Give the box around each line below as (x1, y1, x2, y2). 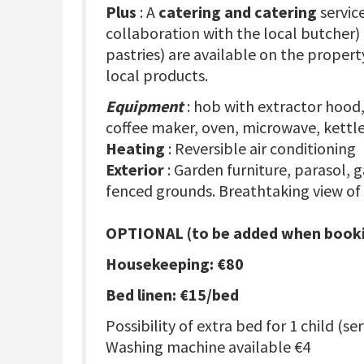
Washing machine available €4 (106, 336, 310, 357)
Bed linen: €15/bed (106, 284, 239, 305)
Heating (106, 138, 165, 159)
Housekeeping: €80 (106, 253, 244, 275)
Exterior (106, 159, 164, 180)
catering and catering (158, 2, 317, 23)
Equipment (106, 96, 184, 117)
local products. (106, 65, 208, 86)
